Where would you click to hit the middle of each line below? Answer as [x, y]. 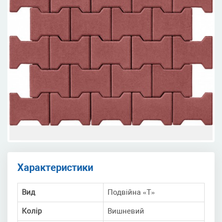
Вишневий [126, 211]
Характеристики [55, 167]
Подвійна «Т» [131, 192]
